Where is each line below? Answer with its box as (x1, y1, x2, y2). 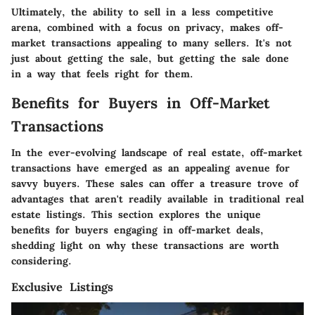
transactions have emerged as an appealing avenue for (11, 162, 290, 175)
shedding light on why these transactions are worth (11, 239, 279, 252)
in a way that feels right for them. (11, 67, 193, 80)
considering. (11, 255, 72, 268)
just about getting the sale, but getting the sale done (11, 51, 289, 65)
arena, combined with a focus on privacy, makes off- (11, 20, 283, 34)
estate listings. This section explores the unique (11, 208, 261, 221)
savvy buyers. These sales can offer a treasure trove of (11, 177, 298, 191)
